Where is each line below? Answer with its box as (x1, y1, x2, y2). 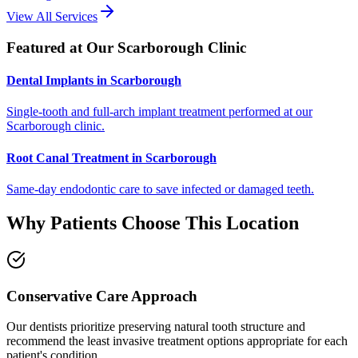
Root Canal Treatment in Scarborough (6, 150, 217, 165)
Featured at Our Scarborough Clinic (6, 38, 246, 56)
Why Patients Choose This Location (6, 212, 299, 233)
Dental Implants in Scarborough (6, 74, 181, 88)
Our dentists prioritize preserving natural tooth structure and (6, 320, 305, 334)
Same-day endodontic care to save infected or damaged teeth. (6, 181, 314, 196)
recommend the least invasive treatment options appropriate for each (6, 334, 348, 348)
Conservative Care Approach (6, 287, 197, 304)
